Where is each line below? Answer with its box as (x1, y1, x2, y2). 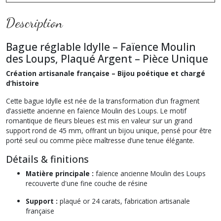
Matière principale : (26, 168, 94, 178)
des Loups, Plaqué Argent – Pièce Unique (6, 51, 208, 66)
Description (6, 14, 63, 31)
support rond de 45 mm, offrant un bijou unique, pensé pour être (6, 125, 212, 135)
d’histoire (6, 78, 39, 88)
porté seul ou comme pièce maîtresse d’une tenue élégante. (6, 135, 194, 145)
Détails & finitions (6, 152, 89, 166)
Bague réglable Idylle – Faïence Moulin (6, 39, 196, 54)
